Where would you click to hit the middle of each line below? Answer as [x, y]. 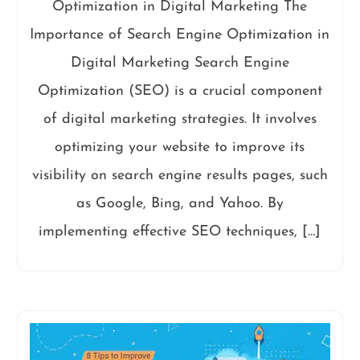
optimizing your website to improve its [180, 147]
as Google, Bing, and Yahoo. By [180, 203]
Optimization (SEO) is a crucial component [180, 91]
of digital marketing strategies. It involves [180, 119]
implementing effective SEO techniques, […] [180, 231]
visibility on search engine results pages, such [180, 175]
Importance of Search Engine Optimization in [180, 35]
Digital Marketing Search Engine [180, 63]
